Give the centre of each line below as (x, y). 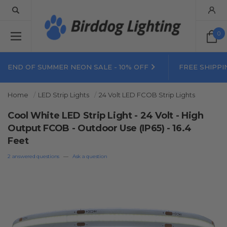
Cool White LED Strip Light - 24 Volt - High (106, 116)
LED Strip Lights (64, 95)
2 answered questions (33, 156)
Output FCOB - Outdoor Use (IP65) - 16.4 (100, 128)
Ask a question (90, 156)
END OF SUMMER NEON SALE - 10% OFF (78, 67)
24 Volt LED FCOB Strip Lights (147, 95)
